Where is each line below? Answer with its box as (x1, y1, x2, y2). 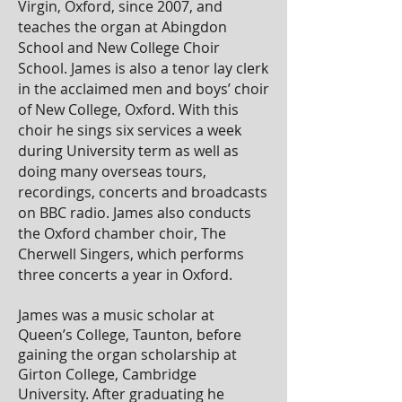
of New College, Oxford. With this (18, 100, 239, 119)
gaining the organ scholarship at (18, 345, 237, 364)
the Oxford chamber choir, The (18, 223, 226, 243)
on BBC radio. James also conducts (18, 203, 251, 223)
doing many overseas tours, (18, 162, 206, 181)
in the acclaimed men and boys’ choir (18, 79, 269, 99)
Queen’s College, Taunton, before (18, 325, 241, 345)
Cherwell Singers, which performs (18, 244, 244, 264)
